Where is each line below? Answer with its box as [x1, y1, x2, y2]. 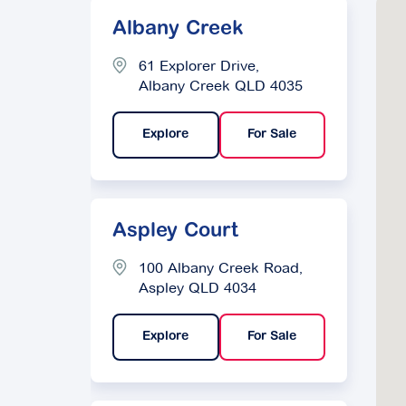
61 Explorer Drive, [139, 57, 259, 74]
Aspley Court [112, 222, 238, 242]
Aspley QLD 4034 [139, 279, 256, 296]
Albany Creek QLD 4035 [139, 77, 303, 94]
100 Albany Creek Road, [139, 259, 303, 276]
